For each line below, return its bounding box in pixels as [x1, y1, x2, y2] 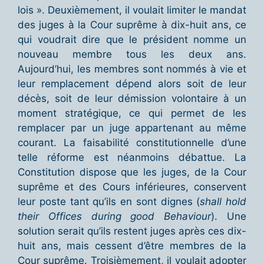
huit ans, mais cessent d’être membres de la [18, 240, 246, 252]
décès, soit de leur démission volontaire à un [18, 93, 246, 105]
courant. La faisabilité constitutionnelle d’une [18, 137, 246, 149]
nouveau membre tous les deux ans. [18, 48, 246, 61]
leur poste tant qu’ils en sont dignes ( [18, 196, 200, 208]
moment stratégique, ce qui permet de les [18, 107, 246, 120]
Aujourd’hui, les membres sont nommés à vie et [18, 63, 246, 75]
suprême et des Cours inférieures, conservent [18, 181, 246, 193]
